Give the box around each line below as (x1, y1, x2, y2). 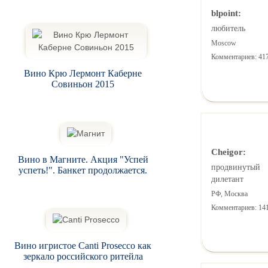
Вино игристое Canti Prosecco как (14, 240, 152, 251)
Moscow (211, 39, 236, 47)
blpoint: (211, 8, 241, 18)
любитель (211, 24, 245, 33)
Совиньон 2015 (51, 78, 115, 89)
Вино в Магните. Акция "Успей (17, 154, 148, 165)
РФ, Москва (211, 189, 248, 198)
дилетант (211, 174, 243, 184)
